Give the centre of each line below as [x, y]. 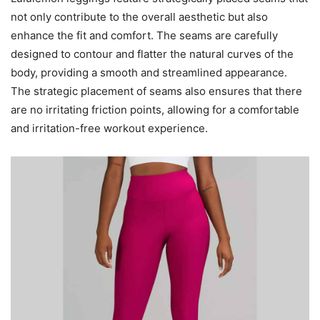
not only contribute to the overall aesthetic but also [139, 16]
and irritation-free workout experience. [109, 128]
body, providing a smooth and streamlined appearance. [149, 72]
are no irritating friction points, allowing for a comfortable [155, 109]
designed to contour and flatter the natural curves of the [152, 54]
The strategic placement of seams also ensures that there [156, 91]
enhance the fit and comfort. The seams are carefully [144, 35]
